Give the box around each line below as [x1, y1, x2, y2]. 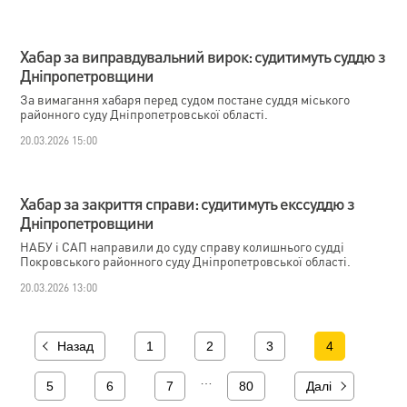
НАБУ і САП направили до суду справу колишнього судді [20, 238, 345, 254]
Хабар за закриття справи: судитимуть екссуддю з [20, 193, 355, 213]
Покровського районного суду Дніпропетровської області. [20, 253, 352, 269]
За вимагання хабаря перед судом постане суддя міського [20, 91, 351, 107]
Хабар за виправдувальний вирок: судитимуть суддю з [20, 45, 386, 66]
